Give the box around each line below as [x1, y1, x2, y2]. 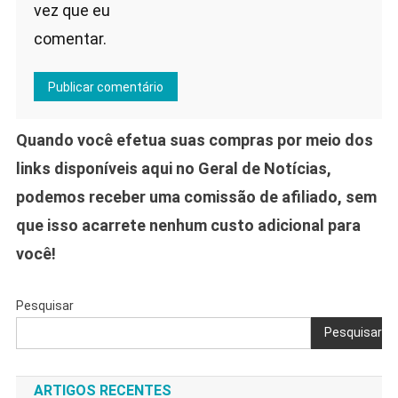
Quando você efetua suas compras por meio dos [15, 130, 373, 149]
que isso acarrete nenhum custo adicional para [15, 215, 361, 235]
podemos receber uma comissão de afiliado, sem [15, 187, 377, 206]
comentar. [33, 28, 107, 48]
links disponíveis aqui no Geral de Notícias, [15, 158, 331, 178]
